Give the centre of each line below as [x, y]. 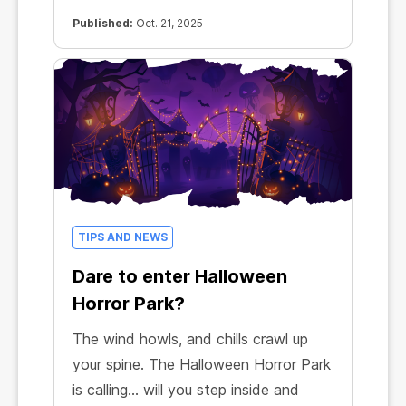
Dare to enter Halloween [180, 277]
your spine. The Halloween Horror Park [202, 365]
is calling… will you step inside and [186, 390]
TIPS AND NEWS [123, 237]
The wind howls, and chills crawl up [190, 339]
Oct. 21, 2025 [168, 23]
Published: [103, 23]
